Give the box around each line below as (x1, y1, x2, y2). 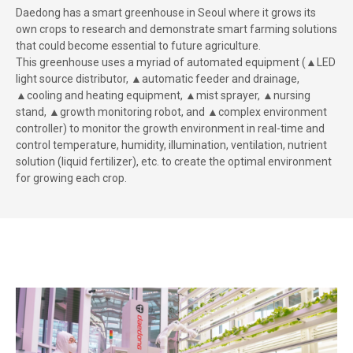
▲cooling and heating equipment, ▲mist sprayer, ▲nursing (16, 89, 310, 102)
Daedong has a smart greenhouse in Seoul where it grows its (16, 6, 316, 20)
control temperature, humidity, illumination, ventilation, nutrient (16, 139, 327, 152)
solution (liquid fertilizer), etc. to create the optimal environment (16, 155, 332, 169)
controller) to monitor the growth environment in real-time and (16, 122, 325, 136)
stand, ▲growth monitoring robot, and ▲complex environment (16, 106, 327, 119)
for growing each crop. (16, 172, 127, 185)
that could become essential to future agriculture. (16, 39, 261, 53)
